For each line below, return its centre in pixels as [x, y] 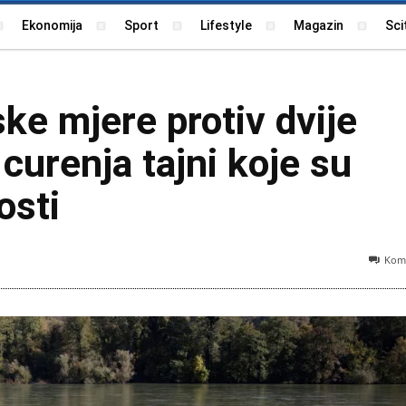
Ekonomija [52, 25]
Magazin [319, 25]
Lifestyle [226, 25]
